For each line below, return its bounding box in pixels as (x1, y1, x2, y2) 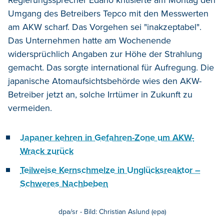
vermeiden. (8, 102, 52, 114)
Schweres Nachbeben (20, 178, 108, 189)
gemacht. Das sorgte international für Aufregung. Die (8, 62, 214, 73)
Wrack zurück (20, 145, 73, 157)
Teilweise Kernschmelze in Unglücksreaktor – (20, 164, 200, 176)
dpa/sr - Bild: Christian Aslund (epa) (58, 207, 166, 216)
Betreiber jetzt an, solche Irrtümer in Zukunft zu (8, 89, 192, 100)
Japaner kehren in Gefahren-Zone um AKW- (20, 132, 194, 143)
